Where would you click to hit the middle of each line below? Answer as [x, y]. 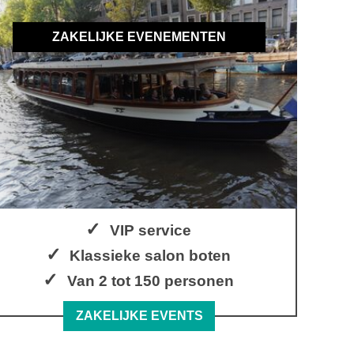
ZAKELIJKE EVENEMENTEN [139, 37]
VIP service [150, 230]
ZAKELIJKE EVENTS [139, 316]
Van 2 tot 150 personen [150, 281]
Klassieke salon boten [151, 255]
